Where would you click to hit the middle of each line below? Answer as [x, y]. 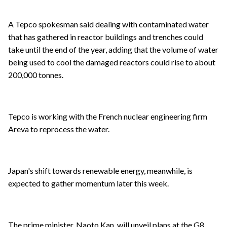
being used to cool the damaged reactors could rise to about [112, 62]
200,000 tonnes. [36, 75]
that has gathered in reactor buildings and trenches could [106, 37]
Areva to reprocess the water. [59, 129]
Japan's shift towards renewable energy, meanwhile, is [100, 171]
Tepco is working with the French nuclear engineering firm [108, 117]
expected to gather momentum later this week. [88, 183]
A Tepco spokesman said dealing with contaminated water [108, 24]
